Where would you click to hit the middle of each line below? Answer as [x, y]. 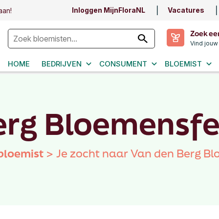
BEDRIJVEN [62, 64]
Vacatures [186, 10]
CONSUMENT [123, 64]
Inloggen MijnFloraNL [109, 10]
